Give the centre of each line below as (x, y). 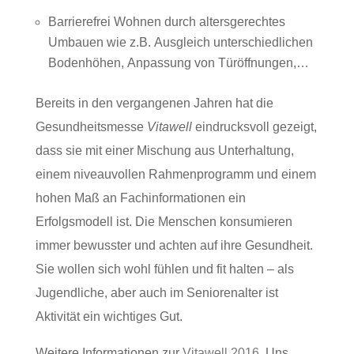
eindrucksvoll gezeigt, (256, 126)
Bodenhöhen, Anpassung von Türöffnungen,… (178, 62)
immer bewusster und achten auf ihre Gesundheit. (174, 245)
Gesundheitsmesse (91, 126)
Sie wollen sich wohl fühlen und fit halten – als (164, 269)
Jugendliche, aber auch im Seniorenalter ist (156, 292)
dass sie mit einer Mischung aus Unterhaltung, (164, 150)
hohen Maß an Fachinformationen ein (140, 198)
